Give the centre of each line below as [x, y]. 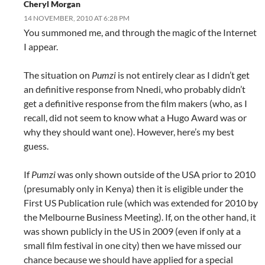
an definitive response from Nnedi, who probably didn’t [135, 89]
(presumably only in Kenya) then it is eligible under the [133, 189]
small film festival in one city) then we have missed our [132, 245]
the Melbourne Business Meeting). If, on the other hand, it [140, 217]
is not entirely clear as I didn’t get [183, 75]
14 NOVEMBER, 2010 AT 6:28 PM [77, 18]
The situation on [58, 75]
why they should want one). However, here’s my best [129, 132]
